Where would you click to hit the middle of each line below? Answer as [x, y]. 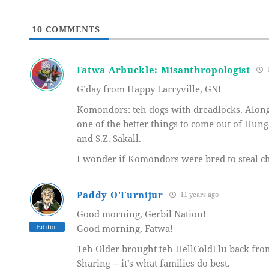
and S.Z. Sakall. [109, 138]
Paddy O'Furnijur [120, 194]
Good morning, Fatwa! [125, 228]
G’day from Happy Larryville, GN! [149, 89]
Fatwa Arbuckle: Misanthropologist [163, 69]
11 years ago [198, 195]
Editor [47, 226]
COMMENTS [71, 29]
